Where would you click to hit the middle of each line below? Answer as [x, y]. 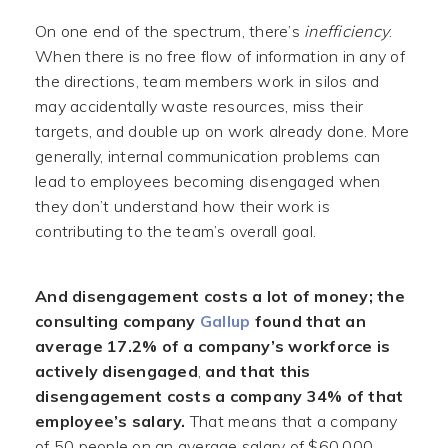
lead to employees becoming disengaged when [208, 181]
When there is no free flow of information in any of [220, 56]
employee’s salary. [110, 421]
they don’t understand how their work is [182, 206]
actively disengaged [116, 371]
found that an [308, 321]
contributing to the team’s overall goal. [175, 231]
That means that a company [291, 421]
